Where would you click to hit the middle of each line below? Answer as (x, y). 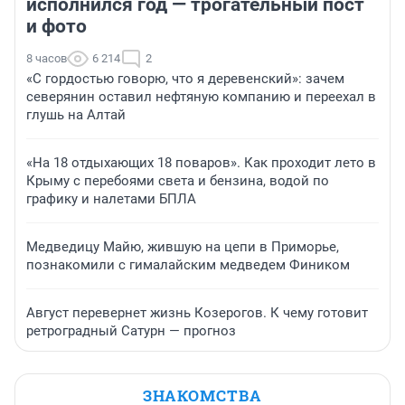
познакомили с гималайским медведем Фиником (188, 265)
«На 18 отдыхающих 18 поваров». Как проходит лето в (201, 163)
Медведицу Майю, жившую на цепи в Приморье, (183, 247)
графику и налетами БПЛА (111, 199)
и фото (57, 27)
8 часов (47, 59)
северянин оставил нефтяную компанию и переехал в (201, 97)
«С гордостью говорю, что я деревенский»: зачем (185, 79)
